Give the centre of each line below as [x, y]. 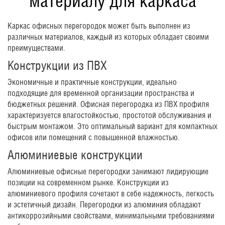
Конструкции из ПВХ [57, 66]
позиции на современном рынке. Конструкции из [88, 183]
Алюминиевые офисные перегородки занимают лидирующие [108, 172]
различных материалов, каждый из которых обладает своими [108, 37]
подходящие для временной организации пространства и [101, 93]
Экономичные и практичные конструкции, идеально [92, 82]
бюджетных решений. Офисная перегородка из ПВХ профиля [108, 104]
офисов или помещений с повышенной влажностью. [94, 138]
